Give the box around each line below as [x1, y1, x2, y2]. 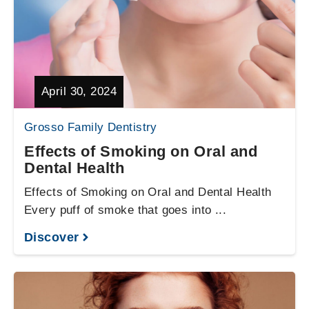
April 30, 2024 [41, 85, 117, 98]
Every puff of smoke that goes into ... [24, 203, 227, 217]
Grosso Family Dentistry [24, 121, 157, 134]
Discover [24, 230, 79, 244]
